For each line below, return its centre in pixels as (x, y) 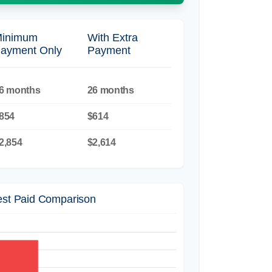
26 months (110, 90)
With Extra (112, 37)
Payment (109, 50)
